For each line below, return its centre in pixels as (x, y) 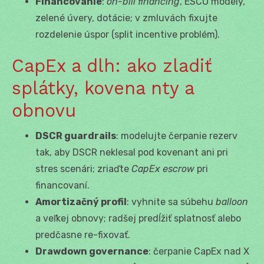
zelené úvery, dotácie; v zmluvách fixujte (126, 18)
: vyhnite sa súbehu (171, 202)
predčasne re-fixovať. (83, 235)
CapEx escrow (163, 169)
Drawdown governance (92, 251)
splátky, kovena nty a (103, 88)
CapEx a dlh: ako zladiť (112, 65)
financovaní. (62, 185)
